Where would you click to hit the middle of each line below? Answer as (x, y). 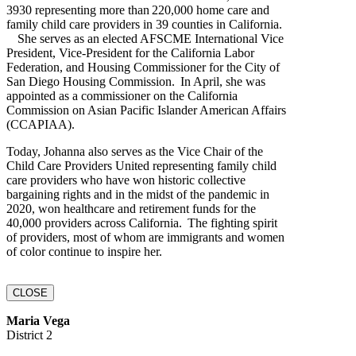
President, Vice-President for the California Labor (130, 52)
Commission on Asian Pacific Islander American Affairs (146, 110)
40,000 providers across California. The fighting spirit (142, 222)
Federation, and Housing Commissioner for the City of (143, 67)
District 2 (29, 335)
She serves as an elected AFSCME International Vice (145, 38)
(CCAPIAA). (41, 124)
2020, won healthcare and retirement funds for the (131, 208)
